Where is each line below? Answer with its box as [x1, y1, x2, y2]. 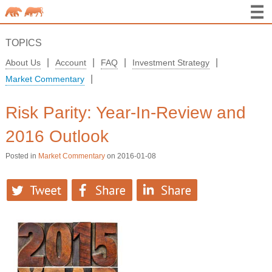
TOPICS [5, 38, 42, 48]
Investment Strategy [132, 58, 209, 67]
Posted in [5, 152, 38, 160]
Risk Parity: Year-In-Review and [5, 103, 246, 122]
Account [55, 58, 86, 67]
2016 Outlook [5, 127, 109, 146]
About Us [5, 58, 41, 67]
